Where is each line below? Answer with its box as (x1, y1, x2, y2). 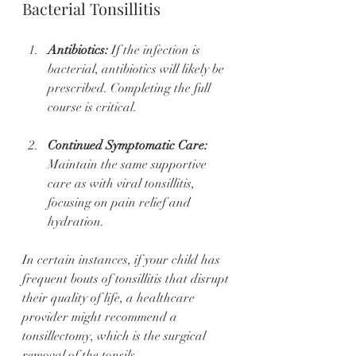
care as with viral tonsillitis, (48, 176, 198, 192)
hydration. (48, 214, 104, 230)
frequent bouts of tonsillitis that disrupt (22, 271, 232, 288)
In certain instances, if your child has (22, 252, 223, 269)
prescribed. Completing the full (48, 80, 214, 97)
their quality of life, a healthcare (22, 290, 198, 307)
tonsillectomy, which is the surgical (22, 328, 209, 345)
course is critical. (48, 99, 140, 116)
